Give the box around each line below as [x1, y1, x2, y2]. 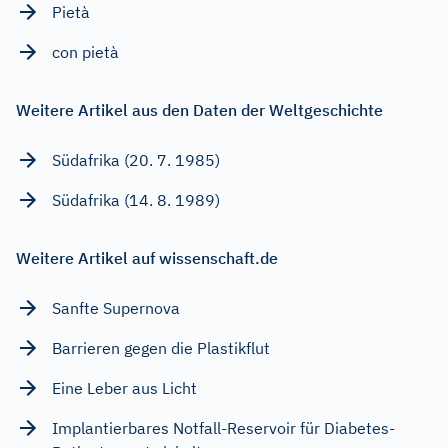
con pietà [52, 41, 119, 62]
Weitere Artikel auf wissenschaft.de [16, 247, 278, 268]
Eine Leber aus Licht [52, 377, 197, 398]
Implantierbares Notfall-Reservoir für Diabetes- [52, 417, 395, 438]
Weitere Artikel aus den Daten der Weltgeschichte [16, 99, 383, 120]
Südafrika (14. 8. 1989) [52, 189, 220, 210]
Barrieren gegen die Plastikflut [52, 337, 270, 358]
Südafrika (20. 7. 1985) [52, 149, 220, 170]
